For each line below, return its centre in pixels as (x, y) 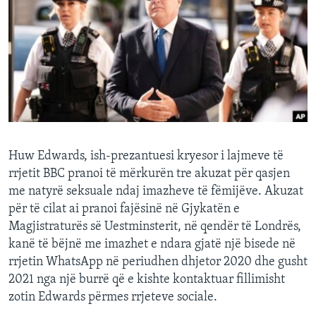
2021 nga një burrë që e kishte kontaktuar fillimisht (147, 280)
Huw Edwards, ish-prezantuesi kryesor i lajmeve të (146, 157)
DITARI (41, 39)
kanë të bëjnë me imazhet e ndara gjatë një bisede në (152, 245)
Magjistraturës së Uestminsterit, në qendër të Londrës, (155, 227)
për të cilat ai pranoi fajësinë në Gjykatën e (124, 209)
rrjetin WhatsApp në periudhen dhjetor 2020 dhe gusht (158, 262)
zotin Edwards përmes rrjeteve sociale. (113, 298)
